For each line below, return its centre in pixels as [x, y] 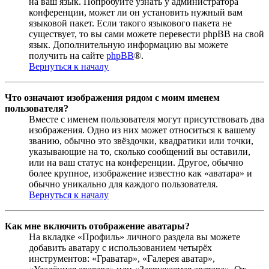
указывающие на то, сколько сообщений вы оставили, [140, 151]
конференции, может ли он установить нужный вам [136, 12]
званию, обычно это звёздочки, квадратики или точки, [141, 141]
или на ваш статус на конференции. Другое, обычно [136, 162]
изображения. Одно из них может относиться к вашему [142, 130]
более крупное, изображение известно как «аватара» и [141, 173]
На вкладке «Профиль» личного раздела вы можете [134, 237]
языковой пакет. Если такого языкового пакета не [130, 23]
